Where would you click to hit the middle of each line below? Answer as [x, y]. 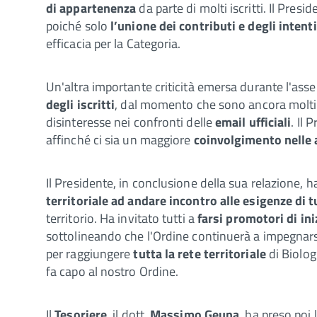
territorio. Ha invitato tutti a [122, 218]
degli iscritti [81, 104]
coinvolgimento [237, 139]
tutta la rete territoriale [200, 253]
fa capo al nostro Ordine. [113, 271]
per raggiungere [90, 253]
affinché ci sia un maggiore [120, 139]
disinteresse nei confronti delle [131, 122]
